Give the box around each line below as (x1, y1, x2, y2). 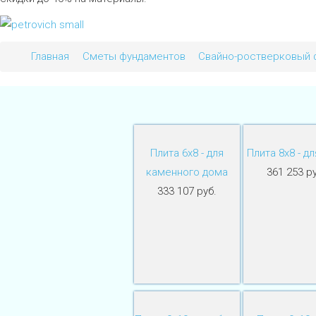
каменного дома (146, 166, 228, 179)
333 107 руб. (157, 185, 217, 198)
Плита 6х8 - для (150, 147, 224, 160)
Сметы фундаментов (82, 50, 186, 63)
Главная (30, 50, 69, 63)
